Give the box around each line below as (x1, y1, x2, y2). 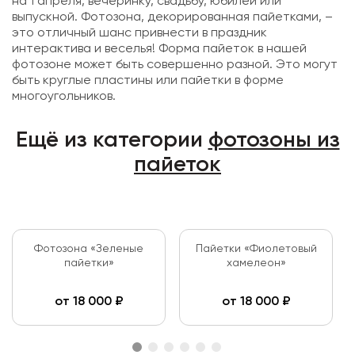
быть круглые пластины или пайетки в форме (12, 74, 284, 87)
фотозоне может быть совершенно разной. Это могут (12, 59, 338, 71)
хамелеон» (226, 258, 286, 269)
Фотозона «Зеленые (34, 243, 143, 254)
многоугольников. (12, 90, 116, 103)
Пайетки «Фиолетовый (195, 243, 317, 254)
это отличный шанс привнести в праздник (12, 27, 267, 40)
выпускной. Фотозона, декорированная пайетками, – (12, 11, 333, 24)
